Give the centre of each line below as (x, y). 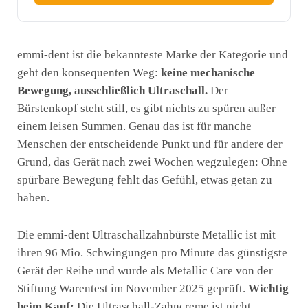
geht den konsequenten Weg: (89, 72)
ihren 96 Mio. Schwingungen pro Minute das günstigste (152, 252)
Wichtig (268, 288)
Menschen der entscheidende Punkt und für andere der (150, 144)
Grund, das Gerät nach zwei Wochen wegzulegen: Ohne (152, 162)
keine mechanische (208, 72)
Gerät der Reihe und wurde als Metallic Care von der (145, 270)
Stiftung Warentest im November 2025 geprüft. (133, 288)
